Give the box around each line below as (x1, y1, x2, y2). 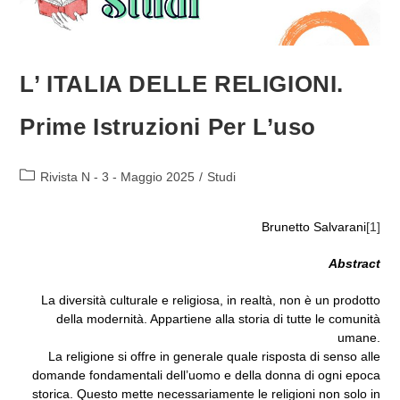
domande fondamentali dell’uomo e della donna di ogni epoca (31, 367, 380, 382)
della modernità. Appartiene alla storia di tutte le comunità (55, 311, 380, 326)
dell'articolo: (19, 186, 87, 201)
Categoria (19, 167, 75, 182)
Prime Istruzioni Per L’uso (20, 112, 317, 140)
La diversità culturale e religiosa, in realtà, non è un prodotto (40, 292, 380, 307)
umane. (337, 329, 380, 345)
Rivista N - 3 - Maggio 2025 (40, 169, 196, 184)
